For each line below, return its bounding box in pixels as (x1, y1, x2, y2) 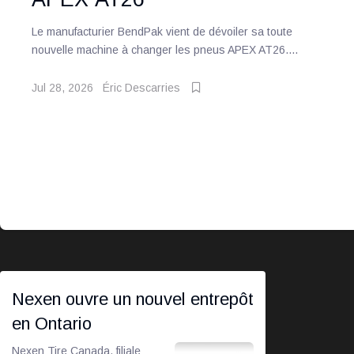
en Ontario (12, 314, 92, 334)
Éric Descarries (103, 81, 181, 95)
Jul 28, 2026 (32, 81, 94, 95)
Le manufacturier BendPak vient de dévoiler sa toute (32, 25, 293, 39)
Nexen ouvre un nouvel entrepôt (12, 289, 254, 310)
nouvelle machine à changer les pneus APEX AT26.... (32, 43, 299, 57)
